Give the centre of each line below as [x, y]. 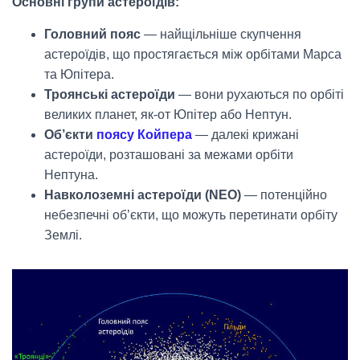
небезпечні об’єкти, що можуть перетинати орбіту [191, 215]
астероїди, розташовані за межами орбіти [169, 155]
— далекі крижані [245, 135]
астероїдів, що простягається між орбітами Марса [193, 54]
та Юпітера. [79, 74]
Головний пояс [92, 34]
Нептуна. [71, 175]
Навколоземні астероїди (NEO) [143, 195]
